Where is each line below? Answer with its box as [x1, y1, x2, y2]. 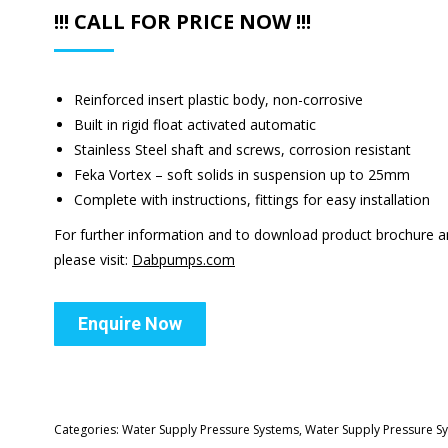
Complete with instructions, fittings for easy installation [74, 190, 430, 209]
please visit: [54, 250, 132, 269]
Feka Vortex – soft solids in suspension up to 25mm [74, 165, 410, 184]
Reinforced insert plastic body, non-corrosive [74, 90, 363, 109]
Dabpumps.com [132, 250, 235, 269]
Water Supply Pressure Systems [122, 421, 299, 438]
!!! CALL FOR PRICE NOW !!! [54, 8, 311, 35]
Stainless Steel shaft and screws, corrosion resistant [74, 140, 411, 159]
